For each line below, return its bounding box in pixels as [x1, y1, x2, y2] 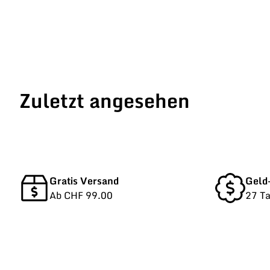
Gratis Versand [49, 172, 119, 189]
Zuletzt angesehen [19, 84, 190, 116]
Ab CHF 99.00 [49, 187, 113, 203]
